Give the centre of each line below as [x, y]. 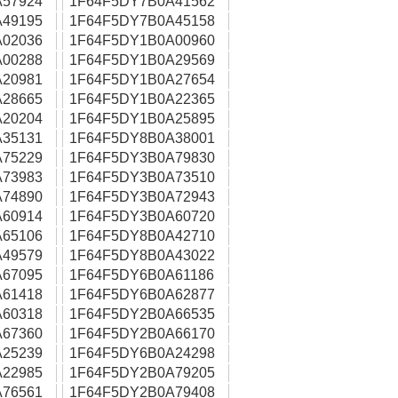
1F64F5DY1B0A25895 [142, 119]
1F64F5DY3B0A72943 [142, 197]
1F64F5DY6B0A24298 [142, 353]
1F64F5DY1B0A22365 [142, 99]
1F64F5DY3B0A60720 [142, 216]
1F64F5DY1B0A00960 [142, 40]
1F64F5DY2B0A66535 [142, 314]
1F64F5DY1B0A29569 [142, 60]
